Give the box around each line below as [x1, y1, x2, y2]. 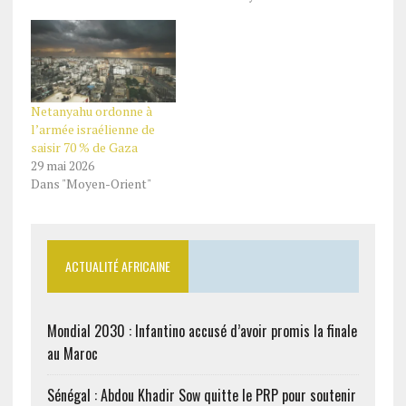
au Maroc [46, 343, 98, 365]
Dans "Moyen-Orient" [30, 175, 151, 193]
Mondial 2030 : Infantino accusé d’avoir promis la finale [46, 320, 357, 343]
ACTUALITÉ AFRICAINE [64, 256, 170, 276]
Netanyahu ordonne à [30, 102, 152, 121]
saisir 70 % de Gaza [30, 139, 138, 157]
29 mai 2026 [30, 157, 94, 175]
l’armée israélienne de [30, 121, 155, 139]
